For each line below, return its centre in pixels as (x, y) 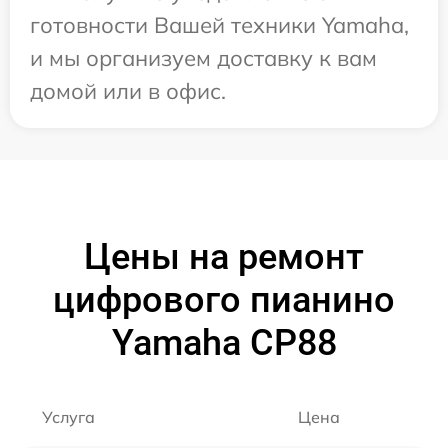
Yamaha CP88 (224, 342)
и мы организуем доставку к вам (203, 57)
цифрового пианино (224, 299)
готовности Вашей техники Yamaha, (219, 24)
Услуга (68, 416)
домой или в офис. (128, 90)
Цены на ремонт (224, 256)
